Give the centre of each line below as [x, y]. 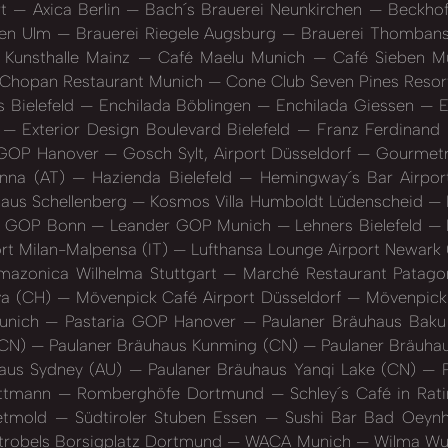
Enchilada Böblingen [175, 104]
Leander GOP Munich [190, 224]
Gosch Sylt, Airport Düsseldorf [237, 152]
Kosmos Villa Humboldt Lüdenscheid [286, 200]
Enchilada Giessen [345, 104]
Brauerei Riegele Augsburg [176, 32]
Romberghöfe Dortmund [170, 392]
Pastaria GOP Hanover [150, 320]
